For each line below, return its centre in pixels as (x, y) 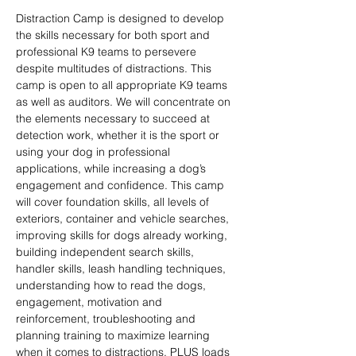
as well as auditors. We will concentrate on (125, 102)
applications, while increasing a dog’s (112, 168)
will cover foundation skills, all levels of (114, 202)
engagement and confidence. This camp (122, 185)
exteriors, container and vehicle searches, (124, 219)
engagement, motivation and (91, 302)
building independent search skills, (106, 252)
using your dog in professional (95, 152)
